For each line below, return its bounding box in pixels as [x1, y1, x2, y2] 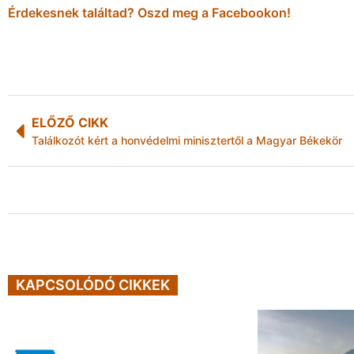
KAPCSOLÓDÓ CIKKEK [16, 276, 170, 293]
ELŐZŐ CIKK [32, 115, 108, 131]
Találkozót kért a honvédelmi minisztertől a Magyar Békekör [32, 134, 342, 148]
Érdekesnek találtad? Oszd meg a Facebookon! [8, 5, 291, 21]
